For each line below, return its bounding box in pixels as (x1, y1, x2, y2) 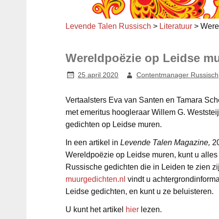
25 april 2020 (78, 71, 119, 79)
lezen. (138, 205, 162, 214)
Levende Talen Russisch (65, 22, 151, 31)
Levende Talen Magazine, (120, 138, 210, 147)
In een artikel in (65, 138, 120, 147)
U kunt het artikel (65, 205, 126, 214)
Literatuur (159, 22, 192, 31)
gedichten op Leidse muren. (65, 120, 162, 129)
